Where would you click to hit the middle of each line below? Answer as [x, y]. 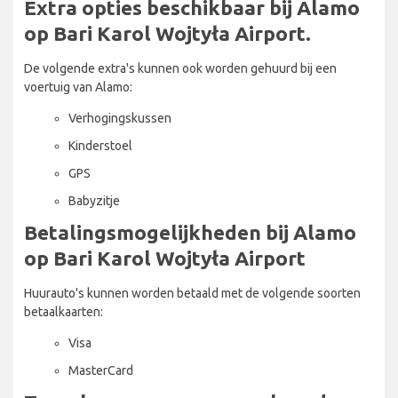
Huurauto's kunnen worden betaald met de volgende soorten [192, 293]
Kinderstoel [100, 145]
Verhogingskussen [120, 118]
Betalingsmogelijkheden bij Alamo [190, 232]
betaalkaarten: [64, 311]
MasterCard [101, 370]
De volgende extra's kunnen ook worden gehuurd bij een [180, 68]
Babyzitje [94, 200]
